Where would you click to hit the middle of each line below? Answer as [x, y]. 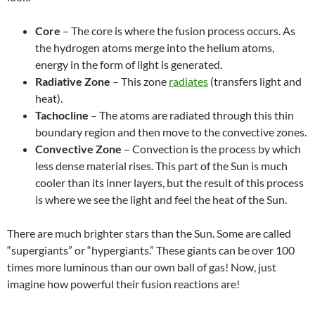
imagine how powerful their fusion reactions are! [124, 283]
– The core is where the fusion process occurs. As [178, 30]
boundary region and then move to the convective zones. [171, 131]
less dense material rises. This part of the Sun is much [161, 165]
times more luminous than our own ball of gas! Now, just [142, 266]
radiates [188, 81]
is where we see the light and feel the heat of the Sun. [161, 199]
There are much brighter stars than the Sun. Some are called [149, 233]
